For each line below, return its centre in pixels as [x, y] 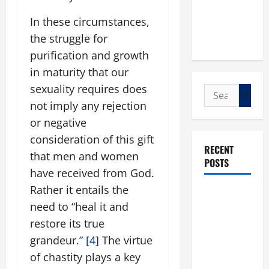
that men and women [84, 156]
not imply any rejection [88, 106]
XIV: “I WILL [226, 208]
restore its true [67, 223]
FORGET [219, 238]
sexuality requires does [89, 89]
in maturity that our [79, 72]
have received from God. [92, 173]
